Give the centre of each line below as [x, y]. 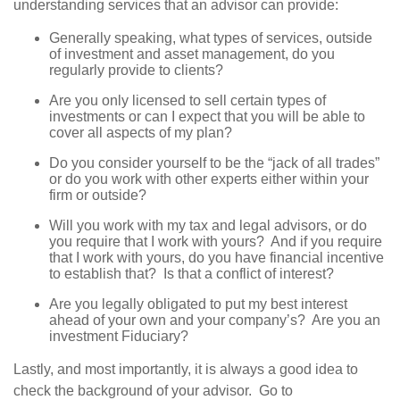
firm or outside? [98, 195]
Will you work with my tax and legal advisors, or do [208, 225]
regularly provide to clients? [136, 70]
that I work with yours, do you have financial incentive [217, 257]
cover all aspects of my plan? [141, 132]
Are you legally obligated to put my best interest [198, 304]
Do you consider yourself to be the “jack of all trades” [214, 162]
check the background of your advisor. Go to [153, 390]
